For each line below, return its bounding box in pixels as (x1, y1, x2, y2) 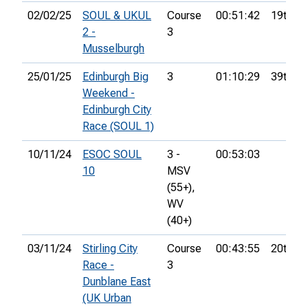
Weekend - (82, 87, 135, 100)
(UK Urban (82, 291, 131, 305)
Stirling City (82, 242, 137, 256)
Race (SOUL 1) (82, 120, 154, 133)
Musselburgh (82, 42, 144, 56)
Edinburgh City (82, 103, 151, 117)
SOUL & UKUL (82, 9, 151, 23)
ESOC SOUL (82, 148, 142, 162)
